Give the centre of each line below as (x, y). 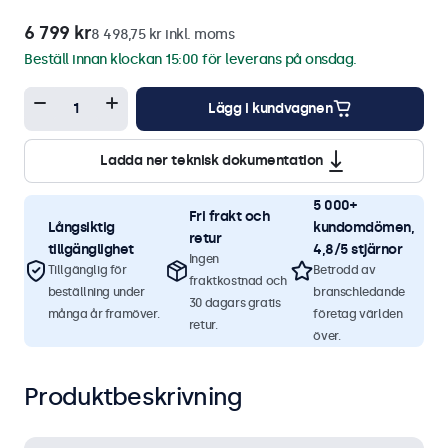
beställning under (96, 291)
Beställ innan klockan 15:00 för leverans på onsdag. (190, 59)
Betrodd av (344, 269)
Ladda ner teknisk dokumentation (211, 160)
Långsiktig (81, 227)
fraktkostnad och (237, 280)
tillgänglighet (90, 249)
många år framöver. (103, 313)
